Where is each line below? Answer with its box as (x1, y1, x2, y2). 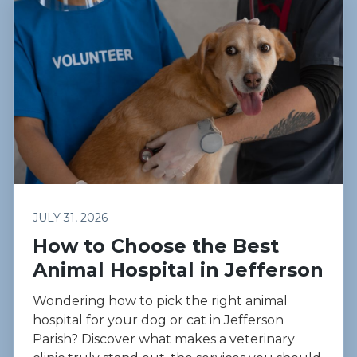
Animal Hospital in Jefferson (33, 258, 324, 282)
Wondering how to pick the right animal (33, 293, 288, 309)
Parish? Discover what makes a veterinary (33, 331, 295, 347)
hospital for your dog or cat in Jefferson (33, 312, 284, 328)
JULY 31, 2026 (33, 210, 108, 226)
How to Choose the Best (33, 234, 279, 258)
